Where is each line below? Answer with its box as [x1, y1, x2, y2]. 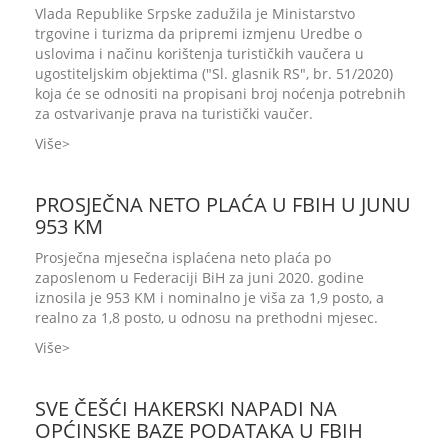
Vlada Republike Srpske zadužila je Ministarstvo [35, 4, 355, 23]
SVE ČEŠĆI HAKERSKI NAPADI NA [35, 395, 337, 422]
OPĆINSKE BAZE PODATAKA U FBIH [35, 417, 363, 444]
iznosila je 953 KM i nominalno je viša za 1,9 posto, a [35, 288, 384, 307]
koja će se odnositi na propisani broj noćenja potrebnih [35, 84, 406, 103]
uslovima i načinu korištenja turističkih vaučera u [35, 44, 364, 63]
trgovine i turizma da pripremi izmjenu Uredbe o [35, 24, 362, 43]
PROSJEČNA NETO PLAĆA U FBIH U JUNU [35, 191, 411, 218]
